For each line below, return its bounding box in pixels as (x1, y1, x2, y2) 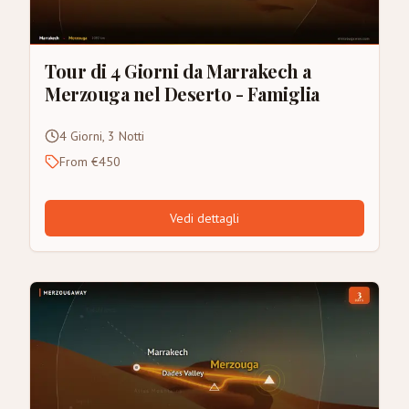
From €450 (59, 152, 121, 170)
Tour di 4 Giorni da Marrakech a (45, 58, 311, 83)
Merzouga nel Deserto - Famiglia (45, 80, 320, 106)
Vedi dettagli (170, 209, 239, 226)
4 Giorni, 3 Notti (59, 127, 144, 144)
